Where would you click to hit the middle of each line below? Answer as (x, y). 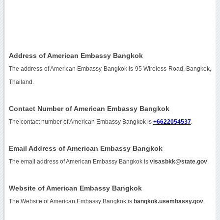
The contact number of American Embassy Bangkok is (81, 122)
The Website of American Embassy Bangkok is (71, 201)
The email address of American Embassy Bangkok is (79, 161)
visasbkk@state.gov (178, 161)
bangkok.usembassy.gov (168, 201)
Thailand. (21, 82)
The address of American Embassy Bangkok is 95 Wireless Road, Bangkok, (110, 69)
